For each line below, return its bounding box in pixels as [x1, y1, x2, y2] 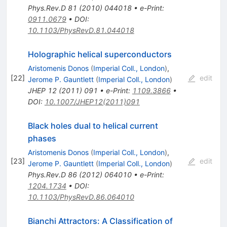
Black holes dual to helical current [27, 121, 158, 131]
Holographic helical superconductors [27, 49, 172, 60]
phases [27, 133, 56, 144]
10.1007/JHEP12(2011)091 [44, 97, 140, 106]
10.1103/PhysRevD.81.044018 [27, 26, 134, 35]
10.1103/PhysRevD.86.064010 [27, 193, 134, 202]
